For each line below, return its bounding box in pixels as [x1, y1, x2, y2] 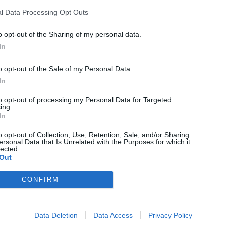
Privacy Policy [148, 211, 192, 219]
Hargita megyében [83, 6, 182, 18]
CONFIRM [21, 176, 59, 183]
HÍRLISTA [32, 147, 60, 153]
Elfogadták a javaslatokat [32, 162, 164, 174]
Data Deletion [34, 211, 78, 219]
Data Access [93, 211, 133, 219]
